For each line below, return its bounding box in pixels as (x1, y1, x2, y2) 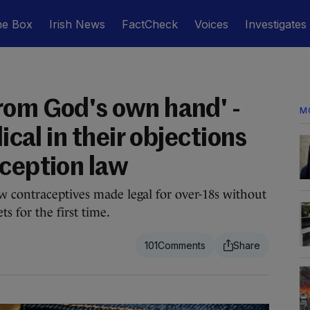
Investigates (245, 17, 307, 31)
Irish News (49, 17, 105, 31)
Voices (194, 17, 228, 31)
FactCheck (122, 17, 178, 31)
